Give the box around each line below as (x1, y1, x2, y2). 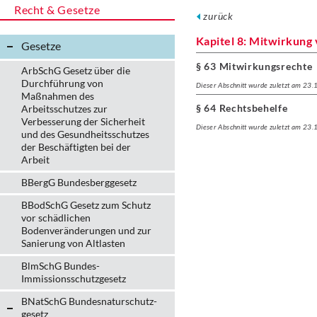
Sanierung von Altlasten (21, 237, 125, 249)
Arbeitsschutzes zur (21, 103, 108, 115)
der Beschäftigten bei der (21, 141, 131, 153)
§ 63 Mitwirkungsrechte (196, 60, 313, 72)
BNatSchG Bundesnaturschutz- (21, 295, 157, 307)
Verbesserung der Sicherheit (21, 115, 145, 127)
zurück (203, 10, 234, 22)
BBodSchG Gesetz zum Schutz (21, 199, 151, 211)
